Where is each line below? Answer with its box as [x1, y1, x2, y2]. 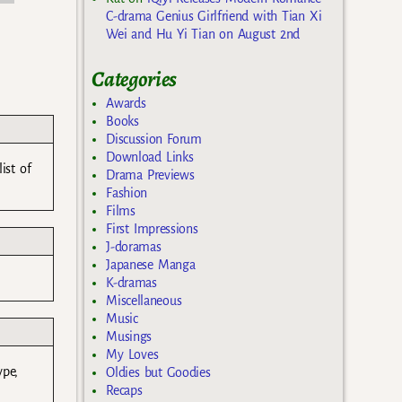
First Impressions [106, 222, 198, 237]
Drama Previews [106, 168, 195, 183]
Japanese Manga [106, 258, 196, 273]
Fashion [106, 186, 148, 201]
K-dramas [106, 275, 157, 291]
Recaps [106, 383, 143, 398]
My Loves [106, 347, 159, 363]
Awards [106, 96, 146, 111]
